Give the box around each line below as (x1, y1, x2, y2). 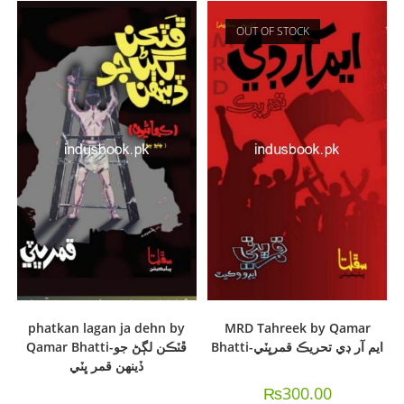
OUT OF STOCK (236, 23, 310, 39)
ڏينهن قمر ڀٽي (69, 356, 144, 374)
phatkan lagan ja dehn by (28, 318, 186, 336)
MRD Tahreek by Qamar (224, 318, 371, 336)
